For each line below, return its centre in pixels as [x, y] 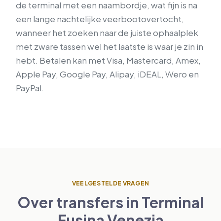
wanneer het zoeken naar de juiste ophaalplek [107, 32]
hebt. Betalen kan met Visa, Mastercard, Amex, [108, 60]
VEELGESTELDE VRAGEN [110, 183]
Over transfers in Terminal [110, 202]
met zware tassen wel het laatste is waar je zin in [110, 46]
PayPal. [30, 88]
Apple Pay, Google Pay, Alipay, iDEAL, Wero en [107, 74]
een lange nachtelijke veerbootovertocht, [100, 18]
